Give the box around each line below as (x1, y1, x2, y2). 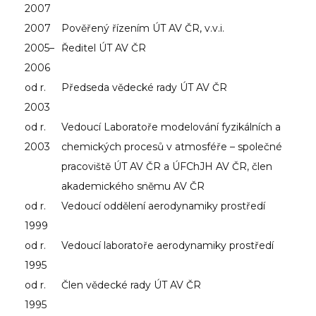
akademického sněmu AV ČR (61, 179, 205, 193)
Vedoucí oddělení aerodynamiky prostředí (61, 199, 265, 212)
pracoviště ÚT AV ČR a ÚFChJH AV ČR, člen (61, 159, 272, 173)
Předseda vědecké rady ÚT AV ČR (61, 80, 227, 94)
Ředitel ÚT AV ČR (61, 41, 146, 54)
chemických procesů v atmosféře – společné (61, 140, 282, 153)
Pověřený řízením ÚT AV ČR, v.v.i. (61, 21, 224, 35)
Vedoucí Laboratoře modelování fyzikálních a (61, 120, 281, 133)
